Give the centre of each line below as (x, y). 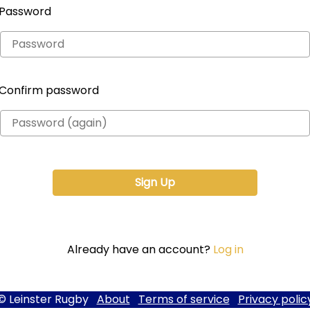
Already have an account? (140, 249)
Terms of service (184, 299)
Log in (228, 249)
